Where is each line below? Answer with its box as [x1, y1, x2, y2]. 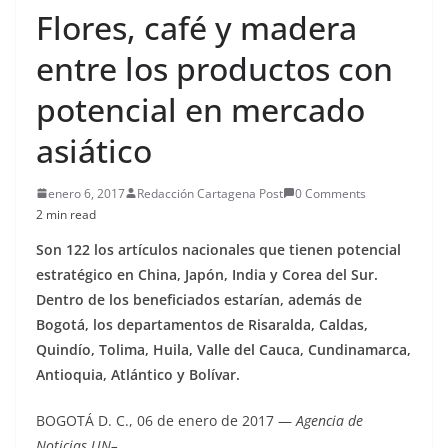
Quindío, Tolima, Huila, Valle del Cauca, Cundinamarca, [36, 339, 411, 359]
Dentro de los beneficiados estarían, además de [36, 289, 362, 309]
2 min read [36, 205, 96, 223]
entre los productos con [36, 46, 393, 90]
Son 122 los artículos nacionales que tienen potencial [36, 239, 401, 259]
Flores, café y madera [36, 5, 357, 49]
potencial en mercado [36, 87, 365, 131]
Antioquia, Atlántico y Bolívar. [36, 364, 240, 384]
